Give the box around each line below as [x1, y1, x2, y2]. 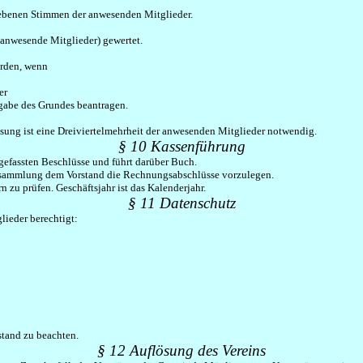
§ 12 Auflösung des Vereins [97, 342, 266, 359]
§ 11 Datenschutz [127, 194, 236, 211]
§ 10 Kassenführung [117, 138, 246, 155]
